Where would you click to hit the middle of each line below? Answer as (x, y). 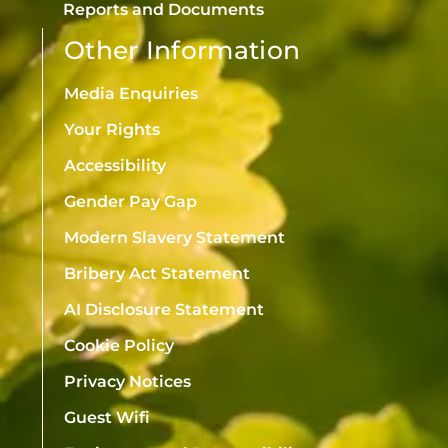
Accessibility (115, 165)
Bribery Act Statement (157, 273)
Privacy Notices (127, 381)
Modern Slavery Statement (174, 237)
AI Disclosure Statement (164, 309)
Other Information (182, 49)
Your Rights (112, 129)
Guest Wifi (107, 417)
